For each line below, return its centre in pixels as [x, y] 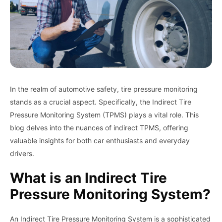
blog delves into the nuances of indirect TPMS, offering [99, 127]
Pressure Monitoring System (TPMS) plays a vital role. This [104, 114]
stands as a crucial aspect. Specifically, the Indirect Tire [101, 102]
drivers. [22, 153]
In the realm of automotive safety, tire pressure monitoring [104, 89]
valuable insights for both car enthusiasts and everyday [100, 140]
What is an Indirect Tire [88, 178]
